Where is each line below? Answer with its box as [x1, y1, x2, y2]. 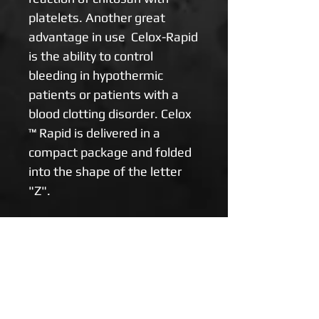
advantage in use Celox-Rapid [28, 28, 198, 44]
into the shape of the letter [28, 163, 182, 179]
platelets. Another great [28, 9, 165, 25]
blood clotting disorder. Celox [28, 105, 192, 121]
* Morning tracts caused [28, 298, 166, 313]
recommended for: [28, 240, 140, 256]
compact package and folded [28, 144, 192, 159]
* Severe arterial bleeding [28, 278, 169, 294]
